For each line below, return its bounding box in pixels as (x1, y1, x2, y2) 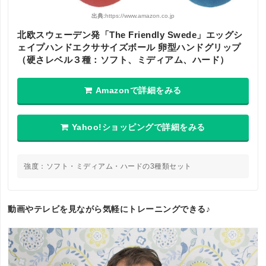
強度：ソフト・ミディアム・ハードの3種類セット (24, 161, 192, 170)
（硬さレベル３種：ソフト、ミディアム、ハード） (17, 54, 229, 65)
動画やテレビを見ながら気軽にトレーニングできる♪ (8, 204, 211, 214)
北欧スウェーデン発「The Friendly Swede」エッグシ (17, 29, 243, 40)
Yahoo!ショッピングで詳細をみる (71, 122, 205, 132)
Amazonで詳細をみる (95, 85, 182, 95)
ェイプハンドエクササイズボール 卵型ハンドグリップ (17, 42, 241, 52)
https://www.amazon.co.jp (104, 12, 175, 19)
